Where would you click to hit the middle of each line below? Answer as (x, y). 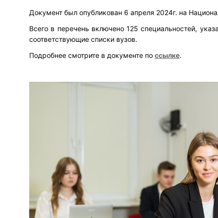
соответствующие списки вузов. (83, 39)
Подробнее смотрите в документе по (92, 55)
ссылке (167, 55)
